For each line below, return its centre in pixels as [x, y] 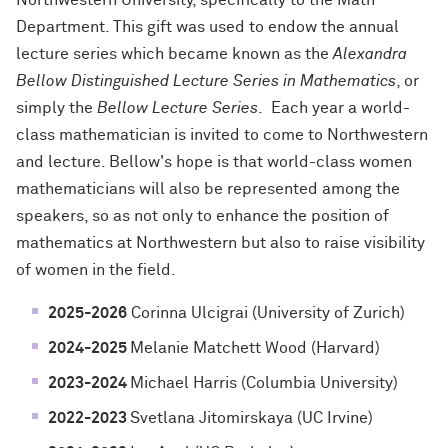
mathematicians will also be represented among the [208, 189]
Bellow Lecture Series [177, 108]
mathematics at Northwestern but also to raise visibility [220, 243]
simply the [56, 108]
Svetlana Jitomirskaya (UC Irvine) [251, 418]
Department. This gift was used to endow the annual [207, 27]
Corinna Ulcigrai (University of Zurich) [268, 313]
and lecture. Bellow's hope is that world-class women [214, 162]
